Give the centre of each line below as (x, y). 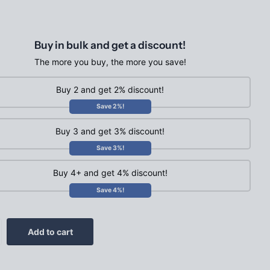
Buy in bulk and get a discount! (110, 45)
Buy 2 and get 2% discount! (110, 89)
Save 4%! (110, 190)
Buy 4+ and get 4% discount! (110, 173)
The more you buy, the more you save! (110, 62)
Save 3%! (110, 148)
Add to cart (50, 231)
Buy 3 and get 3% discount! (110, 131)
